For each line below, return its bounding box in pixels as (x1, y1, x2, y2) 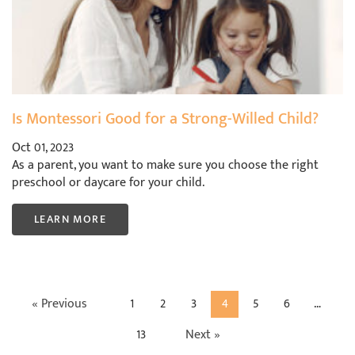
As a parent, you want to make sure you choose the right (12, 155, 319, 177)
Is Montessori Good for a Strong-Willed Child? (12, 105, 319, 133)
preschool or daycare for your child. (12, 172, 204, 194)
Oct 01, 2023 (12, 137, 74, 159)
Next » (185, 324, 220, 346)
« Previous (32, 293, 87, 315)
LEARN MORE (34, 210, 106, 229)
